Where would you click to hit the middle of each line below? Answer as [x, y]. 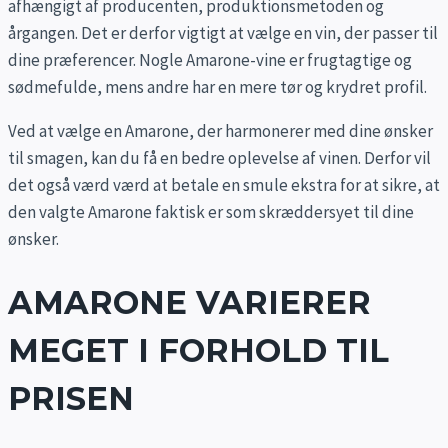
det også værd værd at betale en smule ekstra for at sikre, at [224, 184]
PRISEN [71, 399]
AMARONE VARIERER [189, 303]
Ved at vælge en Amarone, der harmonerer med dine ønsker [220, 130]
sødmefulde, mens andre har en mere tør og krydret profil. [217, 86]
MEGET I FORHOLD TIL [198, 351]
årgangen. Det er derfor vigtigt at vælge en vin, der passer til [223, 32]
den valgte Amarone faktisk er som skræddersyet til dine [211, 211]
